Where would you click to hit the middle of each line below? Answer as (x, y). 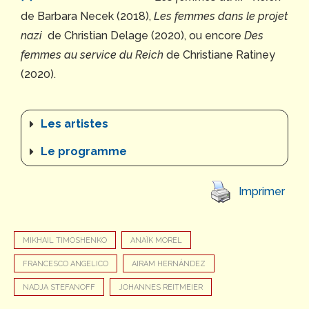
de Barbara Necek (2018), (87, 16)
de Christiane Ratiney (219, 54)
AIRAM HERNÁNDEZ (169, 263)
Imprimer (262, 191)
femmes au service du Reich (92, 54)
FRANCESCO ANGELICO (66, 263)
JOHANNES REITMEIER (161, 287)
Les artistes (74, 123)
